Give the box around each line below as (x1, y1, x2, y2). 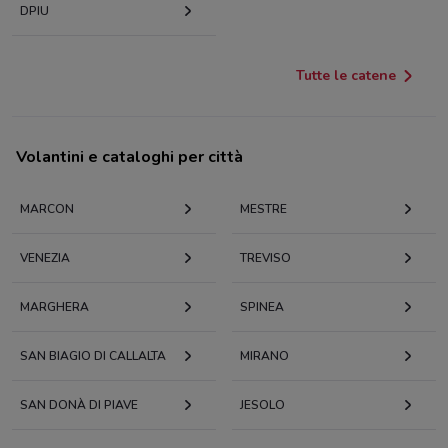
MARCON (20, 201, 74, 218)
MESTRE (240, 201, 287, 218)
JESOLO (240, 397, 285, 414)
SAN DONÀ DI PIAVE (20, 397, 138, 414)
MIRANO (240, 348, 289, 365)
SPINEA (240, 299, 284, 316)
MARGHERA (20, 299, 89, 316)
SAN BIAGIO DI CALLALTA (20, 348, 166, 365)
